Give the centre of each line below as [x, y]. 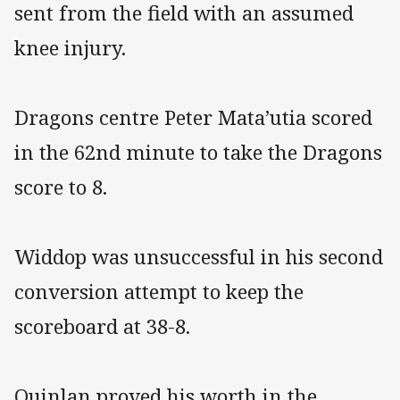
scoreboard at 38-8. [102, 326]
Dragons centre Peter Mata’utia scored [193, 117]
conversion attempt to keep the [159, 291]
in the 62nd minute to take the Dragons [198, 152]
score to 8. [61, 187]
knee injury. [70, 47]
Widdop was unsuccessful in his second [199, 256]
